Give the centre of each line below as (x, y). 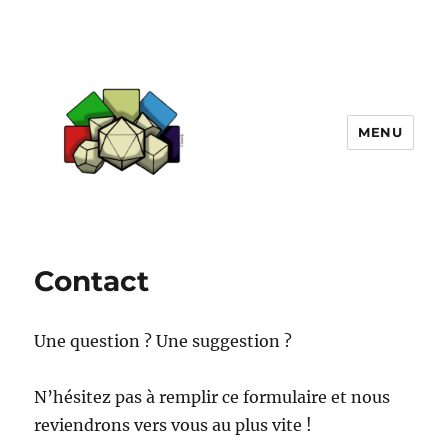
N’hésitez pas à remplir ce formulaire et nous (212, 397)
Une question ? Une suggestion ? (163, 341)
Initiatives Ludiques (154, 250)
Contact (92, 281)
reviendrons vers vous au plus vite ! (173, 425)
